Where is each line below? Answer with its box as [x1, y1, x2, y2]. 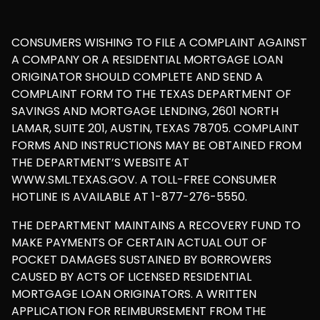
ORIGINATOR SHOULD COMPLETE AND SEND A [11, 69, 263, 86]
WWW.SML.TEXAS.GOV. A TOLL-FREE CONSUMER [11, 171, 276, 189]
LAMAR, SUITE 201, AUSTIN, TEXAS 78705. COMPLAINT [11, 120, 299, 137]
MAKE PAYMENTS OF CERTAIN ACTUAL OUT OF [11, 234, 267, 251]
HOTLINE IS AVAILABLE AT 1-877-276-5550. [11, 189, 247, 206]
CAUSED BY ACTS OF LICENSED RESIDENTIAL [11, 269, 251, 286]
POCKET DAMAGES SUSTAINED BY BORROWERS [11, 251, 271, 269]
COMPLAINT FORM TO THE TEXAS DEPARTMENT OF [11, 86, 291, 103]
